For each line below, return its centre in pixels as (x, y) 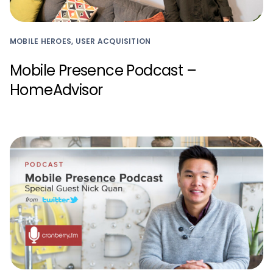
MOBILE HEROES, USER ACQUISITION (80, 41)
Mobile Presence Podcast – (103, 70)
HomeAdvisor (56, 90)
